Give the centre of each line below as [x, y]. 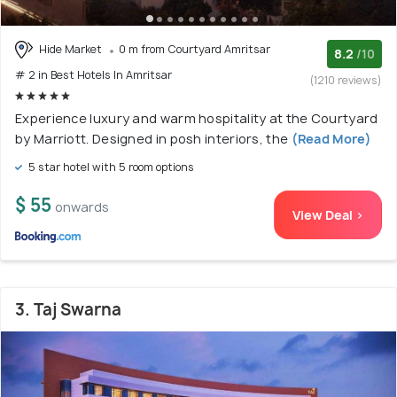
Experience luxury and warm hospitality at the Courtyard [197, 119]
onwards [82, 207]
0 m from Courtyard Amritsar [195, 49]
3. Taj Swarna [68, 310]
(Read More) [330, 139]
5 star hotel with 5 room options [110, 167]
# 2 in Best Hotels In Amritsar [93, 75]
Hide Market [70, 49]
